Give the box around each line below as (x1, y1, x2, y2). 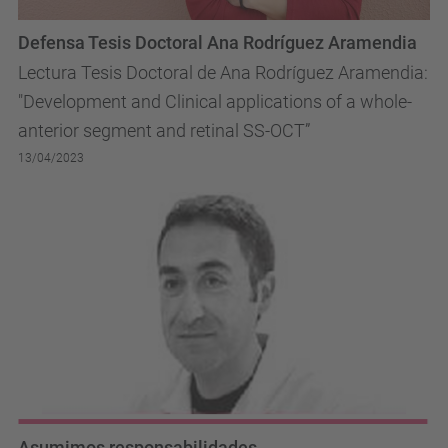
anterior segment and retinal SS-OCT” (18, 120, 310, 142)
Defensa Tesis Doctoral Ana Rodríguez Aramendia (18, 32, 417, 55)
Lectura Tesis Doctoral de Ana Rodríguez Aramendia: (18, 62, 428, 84)
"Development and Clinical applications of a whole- (18, 91, 412, 113)
